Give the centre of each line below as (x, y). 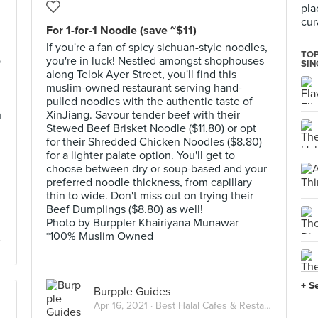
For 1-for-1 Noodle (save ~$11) (121, 31)
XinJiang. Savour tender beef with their (143, 115)
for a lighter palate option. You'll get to (141, 155)
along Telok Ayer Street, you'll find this (141, 75)
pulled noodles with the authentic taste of (149, 102)
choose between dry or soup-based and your (157, 169)
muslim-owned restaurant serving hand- (144, 88)
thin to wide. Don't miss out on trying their (150, 196)
